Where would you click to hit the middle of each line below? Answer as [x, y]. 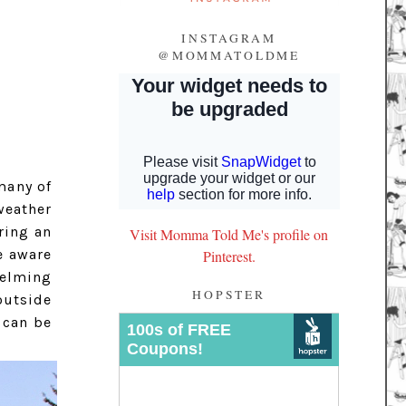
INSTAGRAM [229, 38]
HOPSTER [229, 294]
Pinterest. [229, 256]
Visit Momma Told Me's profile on [229, 235]
